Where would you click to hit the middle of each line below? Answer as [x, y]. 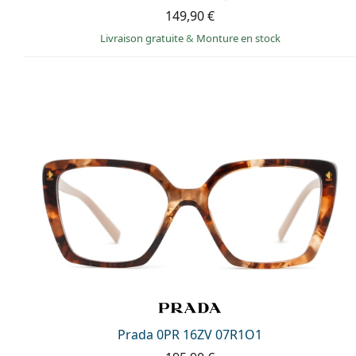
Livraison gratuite [143, 38]
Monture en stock [238, 38]
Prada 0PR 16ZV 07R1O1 [190, 335]
